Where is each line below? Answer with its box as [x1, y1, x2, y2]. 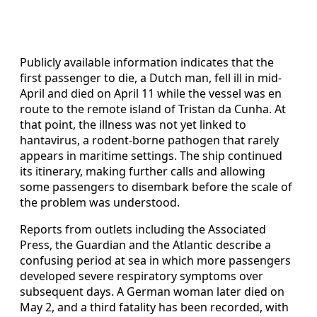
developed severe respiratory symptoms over [20, 267, 263, 284]
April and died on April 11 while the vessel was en [20, 85, 282, 101]
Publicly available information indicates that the [20, 54, 274, 70]
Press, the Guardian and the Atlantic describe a [20, 236, 271, 253]
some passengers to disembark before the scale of [20, 178, 292, 195]
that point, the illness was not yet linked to [20, 116, 246, 132]
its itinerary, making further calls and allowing [20, 163, 265, 179]
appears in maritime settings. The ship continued [20, 147, 282, 163]
